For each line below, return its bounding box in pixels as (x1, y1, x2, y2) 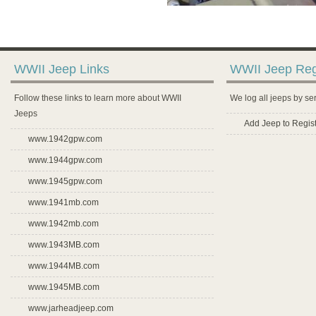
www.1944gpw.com (28, 155, 102, 165)
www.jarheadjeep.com (28, 303, 114, 313)
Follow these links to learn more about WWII (14, 93, 181, 103)
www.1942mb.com (28, 219, 99, 229)
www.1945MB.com (28, 282, 99, 292)
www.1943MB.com (28, 240, 99, 250)
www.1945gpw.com (28, 176, 102, 186)
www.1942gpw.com (28, 134, 102, 144)
